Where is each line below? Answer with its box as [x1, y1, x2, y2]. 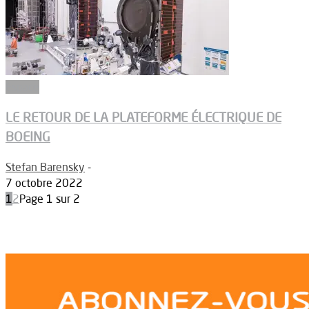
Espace [6, 79, 39, 94]
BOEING [6, 128, 50, 146]
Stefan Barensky [6, 160, 85, 175]
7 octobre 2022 [6, 176, 83, 190]
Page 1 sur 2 [19, 192, 80, 206]
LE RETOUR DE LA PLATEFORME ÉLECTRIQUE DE [6, 109, 281, 126]
